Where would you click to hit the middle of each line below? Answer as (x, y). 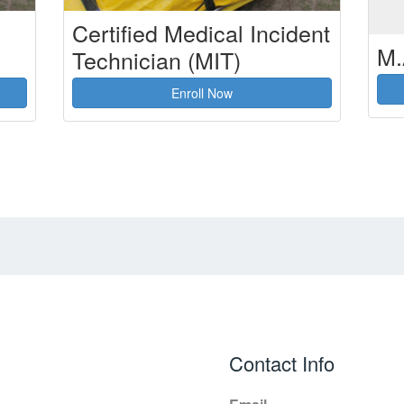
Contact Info (282, 363)
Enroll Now (202, 93)
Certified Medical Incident (201, 33)
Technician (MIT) (156, 60)
